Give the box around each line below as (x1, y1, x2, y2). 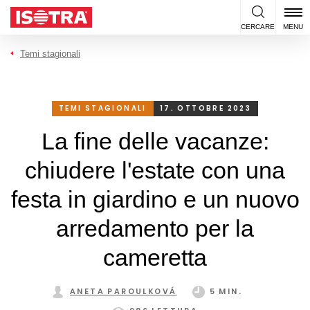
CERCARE (241, 23, 275, 30)
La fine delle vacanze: (41, 128, 269, 154)
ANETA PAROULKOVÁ (70, 286, 177, 297)
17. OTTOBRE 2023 (160, 103, 252, 113)
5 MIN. (209, 286, 242, 297)
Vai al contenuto (1, 3, 80, 15)
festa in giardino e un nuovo (10, 186, 300, 212)
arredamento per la (56, 215, 254, 241)
